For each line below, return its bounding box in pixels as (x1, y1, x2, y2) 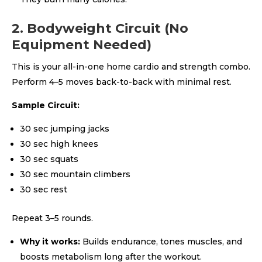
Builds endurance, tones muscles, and (80, 236, 242, 247)
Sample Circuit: (12, 100, 80, 111)
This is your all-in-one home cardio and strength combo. (12, 61, 250, 72)
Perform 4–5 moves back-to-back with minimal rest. (12, 77, 232, 87)
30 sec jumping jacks (20, 123, 109, 134)
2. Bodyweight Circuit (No (12, 20, 188, 36)
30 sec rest (20, 184, 67, 195)
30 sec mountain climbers (20, 169, 130, 180)
